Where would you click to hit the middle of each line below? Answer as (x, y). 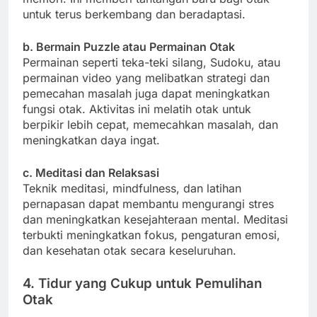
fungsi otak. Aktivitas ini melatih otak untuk (137, 109)
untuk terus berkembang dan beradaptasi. (134, 15)
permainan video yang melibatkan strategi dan (146, 78)
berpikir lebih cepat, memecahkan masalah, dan (150, 125)
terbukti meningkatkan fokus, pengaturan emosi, (151, 235)
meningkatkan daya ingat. (91, 140)
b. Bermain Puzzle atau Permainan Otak (129, 47)
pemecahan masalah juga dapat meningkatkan (146, 94)
